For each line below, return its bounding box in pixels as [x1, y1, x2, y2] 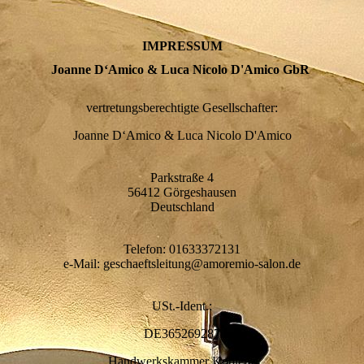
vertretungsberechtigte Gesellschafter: [86, 101, 278, 115]
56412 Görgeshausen [128, 185, 236, 200]
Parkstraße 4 [150, 171, 214, 185]
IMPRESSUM [141, 39, 223, 53]
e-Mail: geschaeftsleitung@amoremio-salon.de [63, 257, 301, 271]
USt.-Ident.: [152, 299, 212, 314]
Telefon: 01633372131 [123, 242, 240, 257]
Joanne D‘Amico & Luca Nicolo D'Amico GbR [51, 63, 313, 77]
